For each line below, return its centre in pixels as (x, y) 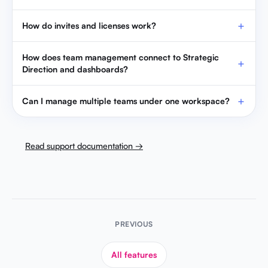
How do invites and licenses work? (89, 25)
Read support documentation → (84, 145)
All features (134, 254)
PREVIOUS (134, 224)
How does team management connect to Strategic (121, 57)
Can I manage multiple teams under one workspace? (126, 100)
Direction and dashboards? (75, 69)
